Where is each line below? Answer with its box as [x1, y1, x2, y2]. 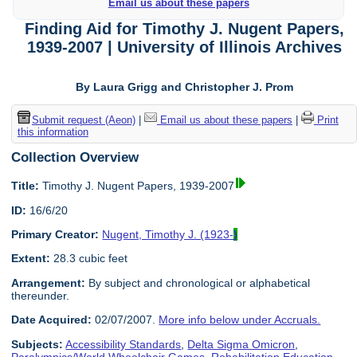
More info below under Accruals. [159, 313, 321, 327]
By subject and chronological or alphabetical [85, 276, 311, 289]
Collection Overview [11, 148, 139, 165]
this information [17, 125, 88, 138]
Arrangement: [11, 276, 86, 289]
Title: [11, 179, 40, 193]
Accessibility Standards [65, 337, 182, 351]
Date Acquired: [11, 313, 92, 327]
